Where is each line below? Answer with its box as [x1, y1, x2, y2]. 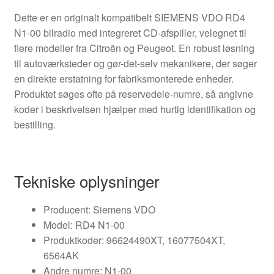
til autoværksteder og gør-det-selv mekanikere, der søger [13, 56, 257, 71]
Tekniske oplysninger [13, 169, 160, 193]
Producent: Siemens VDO [43, 202, 155, 217]
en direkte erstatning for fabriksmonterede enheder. [13, 72, 234, 86]
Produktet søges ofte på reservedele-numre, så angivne [13, 87, 253, 102]
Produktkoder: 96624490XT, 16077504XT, [43, 233, 225, 248]
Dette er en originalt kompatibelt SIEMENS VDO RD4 [13, 10, 245, 25]
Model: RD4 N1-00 [43, 218, 125, 232]
